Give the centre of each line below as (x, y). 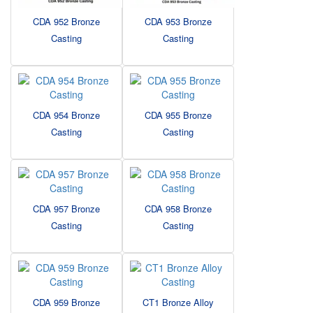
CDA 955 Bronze (178, 115)
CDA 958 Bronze (178, 209)
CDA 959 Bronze (66, 303)
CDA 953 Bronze (178, 22)
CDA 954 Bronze (66, 115)
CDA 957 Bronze (66, 209)
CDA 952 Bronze (66, 22)
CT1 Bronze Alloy (178, 303)
